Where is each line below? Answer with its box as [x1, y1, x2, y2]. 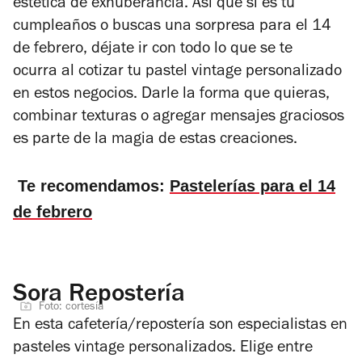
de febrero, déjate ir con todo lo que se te [13, 41, 293, 58]
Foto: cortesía [39, 301, 103, 314]
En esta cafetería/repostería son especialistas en [13, 318, 347, 335]
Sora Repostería [13, 283, 185, 309]
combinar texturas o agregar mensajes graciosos [13, 109, 344, 126]
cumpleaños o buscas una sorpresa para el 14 [13, 19, 331, 36]
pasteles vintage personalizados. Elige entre [13, 340, 313, 357]
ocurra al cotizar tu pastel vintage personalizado [13, 64, 342, 81]
